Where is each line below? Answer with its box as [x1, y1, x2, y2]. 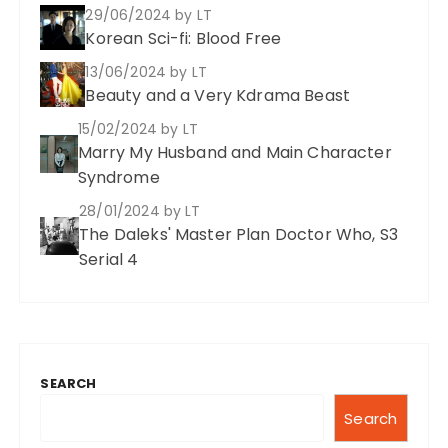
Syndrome [77, 166, 160, 189]
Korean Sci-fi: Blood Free [85, 27, 282, 50]
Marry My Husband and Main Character [77, 141, 392, 164]
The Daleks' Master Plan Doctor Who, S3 [79, 223, 398, 246]
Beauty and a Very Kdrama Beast [85, 84, 350, 107]
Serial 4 [79, 248, 139, 271]
